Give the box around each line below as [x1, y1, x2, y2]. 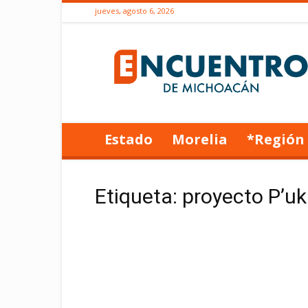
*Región [247, 130, 305, 148]
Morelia [172, 130, 228, 148]
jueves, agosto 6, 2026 [95, 5, 174, 16]
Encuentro [211, 42, 256, 55]
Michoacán [211, 71, 260, 84]
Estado [104, 130, 153, 148]
